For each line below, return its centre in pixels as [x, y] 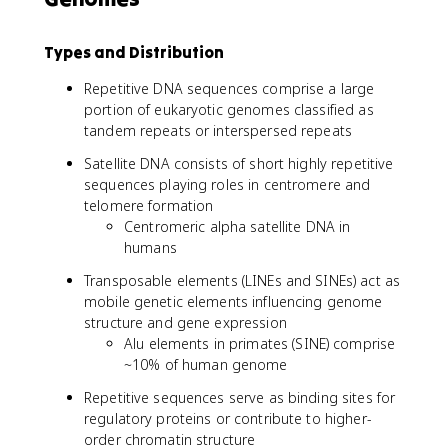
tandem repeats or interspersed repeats [218, 130]
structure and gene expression [185, 322]
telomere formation [149, 205]
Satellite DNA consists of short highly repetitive [239, 163]
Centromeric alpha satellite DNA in [237, 226]
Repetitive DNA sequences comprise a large [229, 88]
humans [150, 247]
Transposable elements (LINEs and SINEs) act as [242, 280]
